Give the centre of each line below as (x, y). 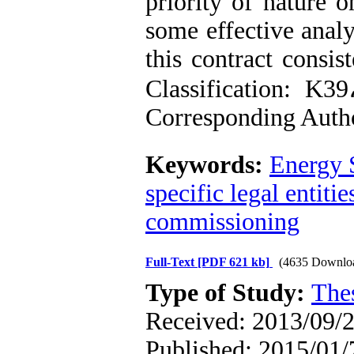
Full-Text (171, 262)
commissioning (222, 222)
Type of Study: (228, 293)
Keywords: (207, 165)
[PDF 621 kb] (233, 262)
